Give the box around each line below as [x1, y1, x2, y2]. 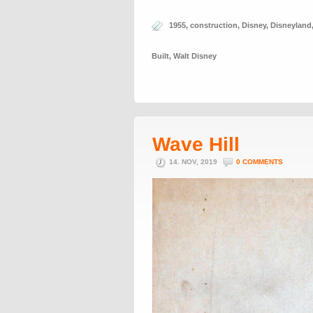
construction [190, 21, 238, 29]
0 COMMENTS [236, 158, 283, 166]
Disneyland [270, 21, 312, 29]
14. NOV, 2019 [169, 158, 219, 166]
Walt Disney [173, 52, 217, 60]
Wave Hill [152, 133, 240, 155]
